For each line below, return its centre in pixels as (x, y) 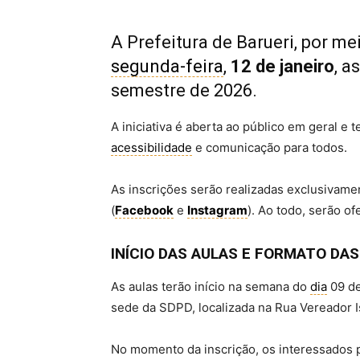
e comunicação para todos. (270, 148)
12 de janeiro (282, 67)
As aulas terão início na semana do (211, 287)
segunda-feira (167, 67)
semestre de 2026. (184, 91)
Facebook (144, 211)
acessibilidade (151, 148)
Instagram (217, 211)
